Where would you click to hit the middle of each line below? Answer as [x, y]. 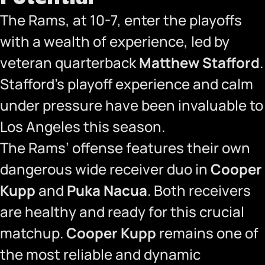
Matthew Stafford [199, 62]
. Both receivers [199, 190]
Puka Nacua [107, 190]
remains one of [207, 233]
